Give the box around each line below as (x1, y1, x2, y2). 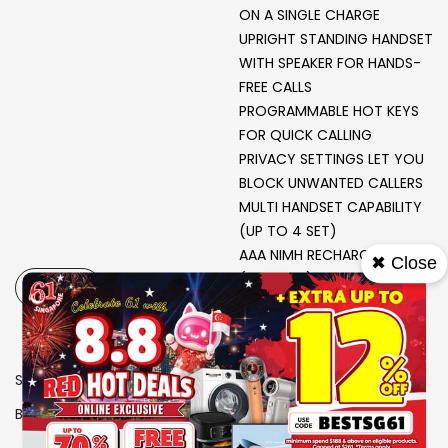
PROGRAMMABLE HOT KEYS (239, 101, 419, 121)
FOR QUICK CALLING (239, 125, 372, 145)
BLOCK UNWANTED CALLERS (239, 173, 423, 193)
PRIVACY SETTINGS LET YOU (239, 149, 424, 169)
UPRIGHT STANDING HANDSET (239, 29, 433, 49)
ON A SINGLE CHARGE (239, 5, 380, 25)
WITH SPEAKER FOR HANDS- (239, 53, 421, 73)
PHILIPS (66, 404, 111, 424)
